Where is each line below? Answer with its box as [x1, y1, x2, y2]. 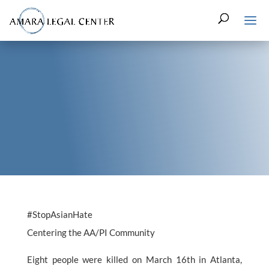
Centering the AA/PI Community [26, 227, 155, 238]
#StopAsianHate [26, 209, 92, 220]
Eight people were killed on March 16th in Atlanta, [26, 254, 243, 265]
